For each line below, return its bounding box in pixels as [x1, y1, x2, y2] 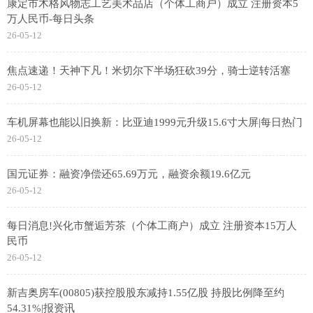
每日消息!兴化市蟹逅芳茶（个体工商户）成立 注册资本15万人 [7, 220, 297, 232]
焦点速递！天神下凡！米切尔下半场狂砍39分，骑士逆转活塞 [7, 65, 291, 77]
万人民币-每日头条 [7, 13, 94, 25]
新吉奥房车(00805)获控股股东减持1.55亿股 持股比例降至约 [7, 287, 284, 299]
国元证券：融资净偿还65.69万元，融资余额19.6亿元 [7, 168, 251, 180]
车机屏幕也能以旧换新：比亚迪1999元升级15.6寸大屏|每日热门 [7, 117, 303, 129]
